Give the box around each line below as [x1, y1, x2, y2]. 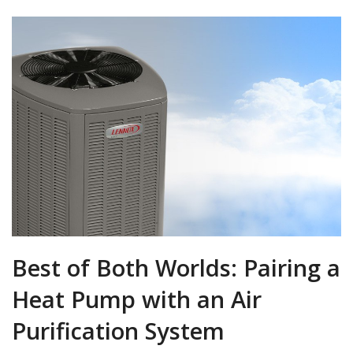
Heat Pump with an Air [12, 283, 262, 315]
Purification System [12, 314, 225, 347]
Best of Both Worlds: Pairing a [12, 251, 340, 284]
